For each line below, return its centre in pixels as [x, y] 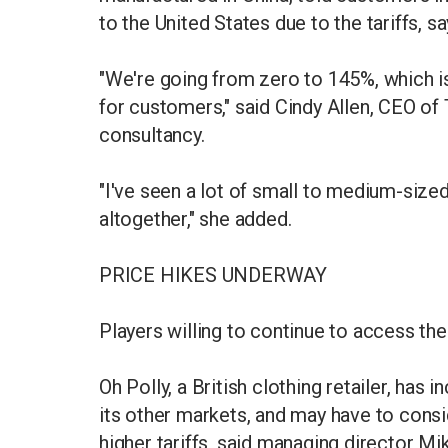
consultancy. [154, 135]
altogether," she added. [195, 219]
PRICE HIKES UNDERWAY [213, 275]
